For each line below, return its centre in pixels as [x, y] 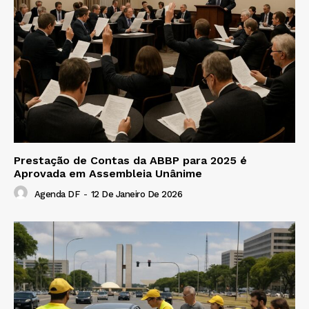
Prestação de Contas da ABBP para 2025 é [130, 161]
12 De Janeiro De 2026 [136, 194]
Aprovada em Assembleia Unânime [108, 174]
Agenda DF [57, 194]
